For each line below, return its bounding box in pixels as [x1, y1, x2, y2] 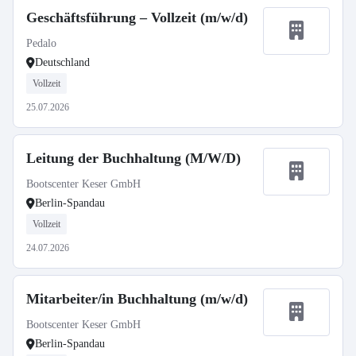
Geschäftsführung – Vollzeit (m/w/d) [26, 10, 248, 25]
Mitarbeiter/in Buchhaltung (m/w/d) [26, 291, 248, 307]
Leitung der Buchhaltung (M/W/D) [26, 150, 241, 166]
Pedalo [26, 37, 56, 49]
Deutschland [35, 56, 90, 68]
